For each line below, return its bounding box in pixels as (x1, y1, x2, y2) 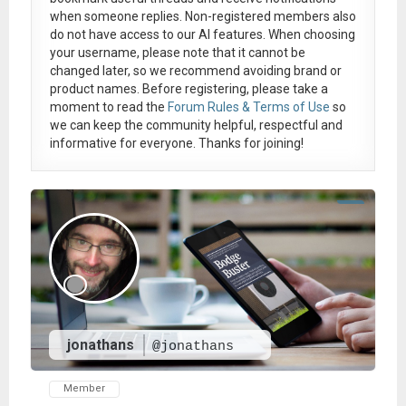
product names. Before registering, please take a (49, 81, 328, 96)
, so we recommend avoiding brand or (127, 63, 342, 78)
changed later (49, 63, 128, 78)
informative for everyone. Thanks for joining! (49, 135, 304, 150)
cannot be (247, 44, 305, 60)
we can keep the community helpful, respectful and (49, 117, 343, 132)
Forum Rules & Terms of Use (167, 99, 330, 114)
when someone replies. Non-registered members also (49, 8, 356, 24)
